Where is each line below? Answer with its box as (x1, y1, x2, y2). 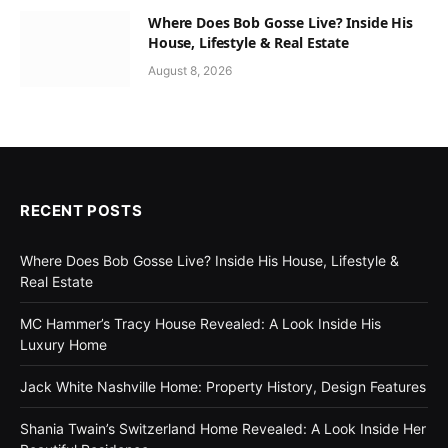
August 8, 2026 (148, 63, 232, 78)
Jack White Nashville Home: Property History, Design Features (20, 378, 426, 395)
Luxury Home (20, 336, 107, 353)
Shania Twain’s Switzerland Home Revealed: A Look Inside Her (20, 420, 426, 437)
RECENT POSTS (20, 201, 143, 220)
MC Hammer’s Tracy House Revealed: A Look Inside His (20, 315, 381, 332)
